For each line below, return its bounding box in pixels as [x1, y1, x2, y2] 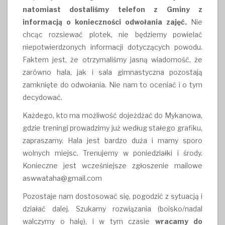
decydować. [23, 92, 62, 101]
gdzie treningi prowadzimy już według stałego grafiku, [23, 124, 202, 133]
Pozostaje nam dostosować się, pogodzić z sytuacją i [23, 192, 202, 201]
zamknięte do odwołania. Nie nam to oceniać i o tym [23, 80, 202, 89]
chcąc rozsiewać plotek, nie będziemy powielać [23, 30, 202, 39]
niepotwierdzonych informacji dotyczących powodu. [23, 42, 202, 51]
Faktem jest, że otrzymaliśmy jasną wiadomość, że [23, 55, 202, 64]
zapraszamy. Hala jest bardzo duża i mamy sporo [23, 136, 202, 145]
